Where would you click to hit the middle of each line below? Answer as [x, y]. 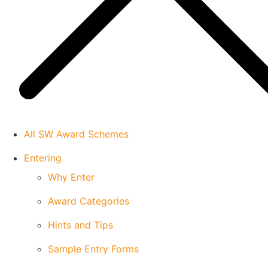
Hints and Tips [80, 225]
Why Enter [71, 177]
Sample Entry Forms [93, 249]
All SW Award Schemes [76, 134]
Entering [43, 158]
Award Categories [89, 201]
